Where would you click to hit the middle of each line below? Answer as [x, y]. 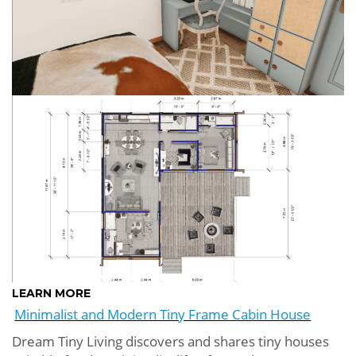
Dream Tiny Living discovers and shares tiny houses [170, 342]
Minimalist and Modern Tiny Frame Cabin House [163, 315]
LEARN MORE [51, 294]
